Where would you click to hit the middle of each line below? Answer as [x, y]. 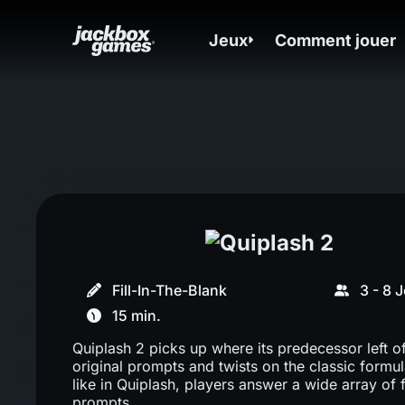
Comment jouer [336, 40]
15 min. [137, 315]
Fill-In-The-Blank [170, 290]
